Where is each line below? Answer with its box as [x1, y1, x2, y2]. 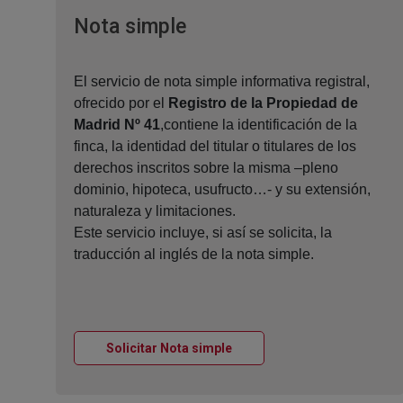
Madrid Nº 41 [74, 117, 160, 133]
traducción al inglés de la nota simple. [74, 246, 314, 263]
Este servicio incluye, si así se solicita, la [74, 225, 332, 241]
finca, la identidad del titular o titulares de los [74, 139, 356, 155]
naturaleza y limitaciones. [74, 203, 236, 219]
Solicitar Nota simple [106, 341, 232, 356]
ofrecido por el [74, 95, 168, 112]
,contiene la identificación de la [160, 117, 357, 133]
